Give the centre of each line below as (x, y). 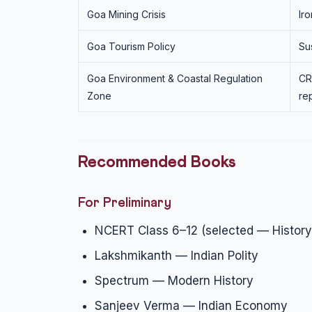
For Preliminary (125, 203)
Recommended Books (157, 162)
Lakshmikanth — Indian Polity (177, 256)
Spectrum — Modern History (174, 281)
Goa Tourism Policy (131, 46)
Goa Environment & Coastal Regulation (175, 78)
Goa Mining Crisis (126, 14)
